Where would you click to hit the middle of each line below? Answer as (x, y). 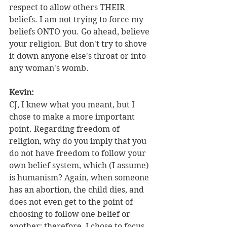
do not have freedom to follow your (79, 154)
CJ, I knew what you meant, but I (73, 105)
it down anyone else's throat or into (79, 56)
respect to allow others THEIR (68, 8)
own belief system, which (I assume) (80, 166)
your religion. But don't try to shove (79, 44)
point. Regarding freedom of (65, 129)
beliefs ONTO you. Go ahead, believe (80, 32)
